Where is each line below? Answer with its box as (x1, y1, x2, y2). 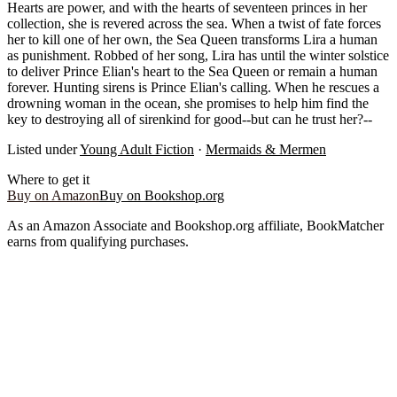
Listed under (7, 141, 77, 157)
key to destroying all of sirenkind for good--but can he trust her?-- (7, 111, 372, 127)
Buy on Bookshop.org (99, 187, 224, 203)
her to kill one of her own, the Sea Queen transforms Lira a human (7, 31, 378, 47)
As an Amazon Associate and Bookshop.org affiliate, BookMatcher (7, 217, 384, 233)
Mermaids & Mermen (206, 141, 326, 157)
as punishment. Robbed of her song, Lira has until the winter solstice (7, 47, 389, 63)
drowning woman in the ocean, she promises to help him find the (7, 95, 369, 111)
